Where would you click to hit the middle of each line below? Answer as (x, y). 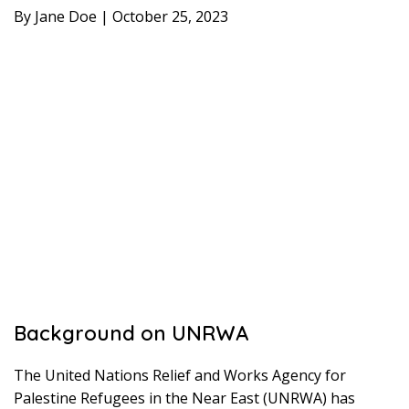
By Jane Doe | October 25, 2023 (121, 17)
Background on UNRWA (131, 334)
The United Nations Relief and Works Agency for (180, 376)
